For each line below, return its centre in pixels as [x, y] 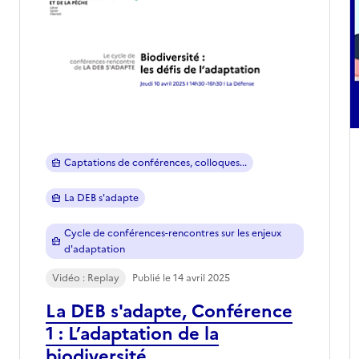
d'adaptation [94, 249]
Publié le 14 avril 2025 [181, 278]
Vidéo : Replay [86, 278]
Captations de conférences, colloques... [155, 162]
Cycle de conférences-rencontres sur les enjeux [172, 233]
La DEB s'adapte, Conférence [169, 311]
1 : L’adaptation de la [132, 333]
